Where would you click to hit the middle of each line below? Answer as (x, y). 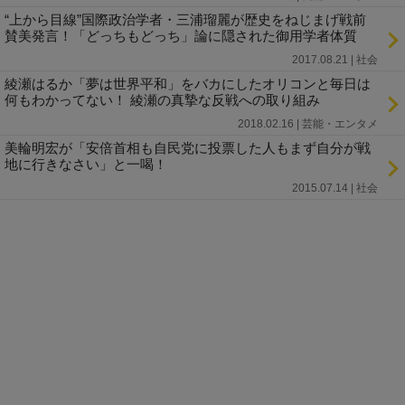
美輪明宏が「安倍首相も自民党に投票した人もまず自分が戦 (188, 147)
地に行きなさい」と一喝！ (86, 164)
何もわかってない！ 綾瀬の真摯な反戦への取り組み (162, 99)
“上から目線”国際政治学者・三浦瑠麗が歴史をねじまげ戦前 (185, 19)
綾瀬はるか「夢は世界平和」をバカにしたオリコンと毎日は (188, 83)
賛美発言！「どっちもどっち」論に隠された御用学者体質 (181, 35)
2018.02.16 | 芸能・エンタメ (308, 123)
